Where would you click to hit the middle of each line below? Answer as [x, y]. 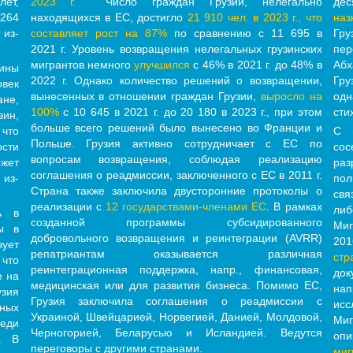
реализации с [68, 207]
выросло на [291, 97]
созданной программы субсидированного [176, 223]
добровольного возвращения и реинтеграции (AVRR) [176, 238]
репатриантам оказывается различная [176, 254]
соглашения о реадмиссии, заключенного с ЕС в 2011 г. [176, 175]
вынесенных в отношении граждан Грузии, [145, 97]
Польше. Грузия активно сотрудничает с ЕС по [176, 144]
